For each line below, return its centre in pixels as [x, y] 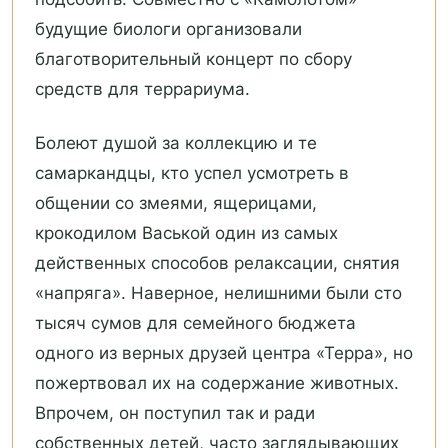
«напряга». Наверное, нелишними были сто [218, 293]
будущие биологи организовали [168, 29]
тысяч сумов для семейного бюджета [195, 323]
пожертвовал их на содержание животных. [217, 383]
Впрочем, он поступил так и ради [175, 413]
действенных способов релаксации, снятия [217, 263]
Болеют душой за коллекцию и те [176, 143]
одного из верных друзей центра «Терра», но [224, 353]
